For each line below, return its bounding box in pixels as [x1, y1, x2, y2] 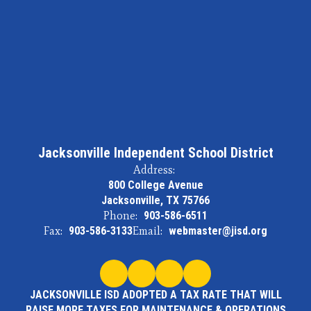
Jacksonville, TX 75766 [101, 194, 210, 207]
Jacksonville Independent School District [37, 144, 274, 161]
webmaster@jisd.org [169, 224, 267, 237]
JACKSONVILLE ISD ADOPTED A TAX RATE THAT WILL [29, 288, 282, 301]
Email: [133, 224, 162, 237]
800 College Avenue [108, 178, 203, 192]
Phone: [103, 209, 137, 222]
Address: [133, 163, 175, 176]
